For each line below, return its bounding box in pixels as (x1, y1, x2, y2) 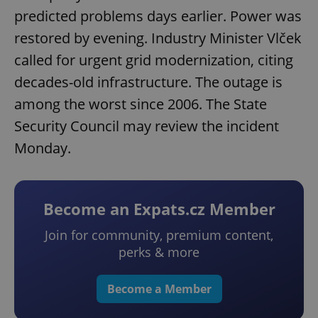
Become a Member (106, 280, 212, 297)
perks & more (119, 243, 199, 261)
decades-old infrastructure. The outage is (14, 72, 283, 92)
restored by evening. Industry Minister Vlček (14, 28, 302, 48)
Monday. (14, 138, 71, 158)
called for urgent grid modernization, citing (14, 50, 293, 70)
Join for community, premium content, (45, 226, 273, 243)
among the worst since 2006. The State (14, 94, 267, 114)
